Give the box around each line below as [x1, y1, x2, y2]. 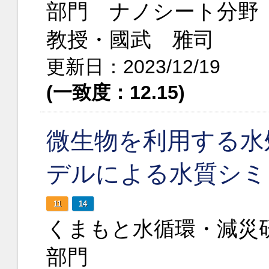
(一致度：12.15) [46, 82, 185, 103]
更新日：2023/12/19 [46, 56, 220, 77]
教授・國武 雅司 [46, 28, 214, 51]
